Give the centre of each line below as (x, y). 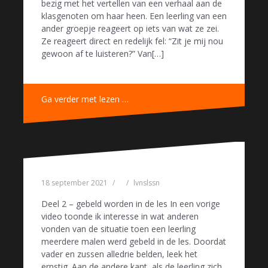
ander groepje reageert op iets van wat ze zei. (130, 28)
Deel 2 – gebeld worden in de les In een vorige (131, 204)
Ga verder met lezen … (85, 99)
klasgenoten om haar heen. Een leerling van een (134, 16)
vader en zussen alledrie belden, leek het (119, 254)
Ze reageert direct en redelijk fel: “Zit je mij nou (132, 41)
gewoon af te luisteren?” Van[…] (103, 53)
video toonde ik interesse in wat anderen (120, 217)
